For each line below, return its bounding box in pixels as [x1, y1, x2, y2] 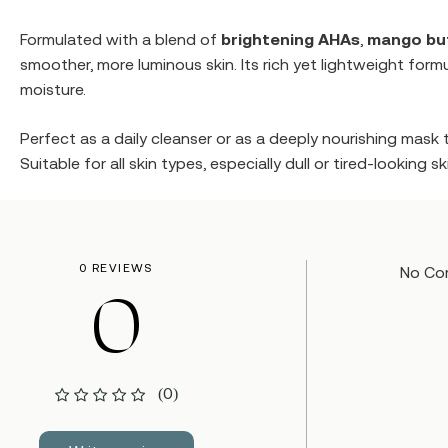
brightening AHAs [221, 30, 360, 48]
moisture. [20, 80, 86, 98]
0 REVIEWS [78, 261, 154, 275]
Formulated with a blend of [20, 30, 221, 48]
